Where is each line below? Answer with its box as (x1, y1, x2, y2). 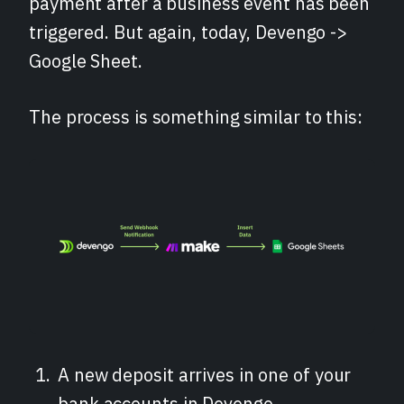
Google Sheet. (29, 48, 142, 73)
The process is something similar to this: (29, 104, 363, 129)
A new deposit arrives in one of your (58, 362, 352, 387)
